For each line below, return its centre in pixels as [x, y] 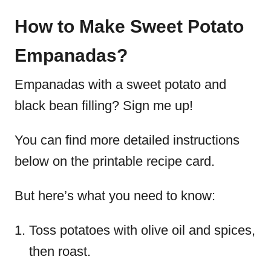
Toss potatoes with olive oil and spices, [142, 230]
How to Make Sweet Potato [129, 26]
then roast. [60, 251]
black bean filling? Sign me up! [104, 106]
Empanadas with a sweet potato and [120, 84]
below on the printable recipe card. [115, 161]
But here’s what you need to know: [115, 196]
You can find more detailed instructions [127, 140]
